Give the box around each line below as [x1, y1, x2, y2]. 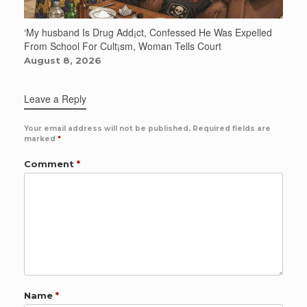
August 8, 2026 [24, 55, 101, 66]
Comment [24, 158, 77, 170]
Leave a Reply [24, 92, 86, 106]
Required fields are [193, 124, 271, 134]
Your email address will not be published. [24, 124, 191, 134]
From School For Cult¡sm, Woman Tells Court [24, 39, 221, 53]
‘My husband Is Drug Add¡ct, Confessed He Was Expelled [24, 25, 272, 40]
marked [24, 134, 58, 144]
